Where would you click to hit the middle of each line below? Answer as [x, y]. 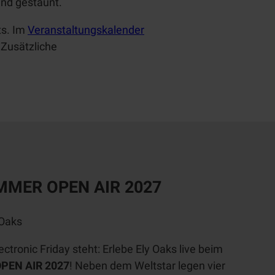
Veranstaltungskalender [86, 30]
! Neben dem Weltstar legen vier [147, 266]
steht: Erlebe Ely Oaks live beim [146, 249]
